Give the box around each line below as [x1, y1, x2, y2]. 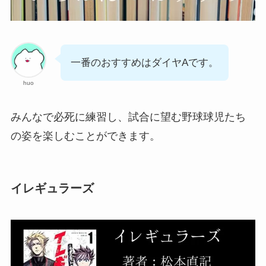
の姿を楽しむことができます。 [10, 129, 160, 142]
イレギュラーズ [10, 181, 94, 195]
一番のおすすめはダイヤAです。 [70, 57, 218, 69]
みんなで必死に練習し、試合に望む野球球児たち [10, 110, 246, 123]
